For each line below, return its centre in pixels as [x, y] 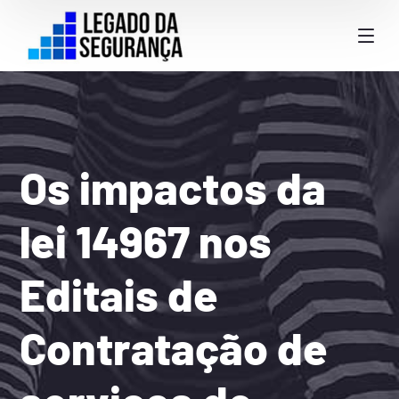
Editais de [119, 294]
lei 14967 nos [146, 240]
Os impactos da [173, 187]
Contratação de [174, 347]
